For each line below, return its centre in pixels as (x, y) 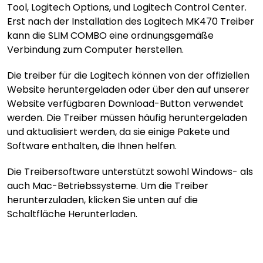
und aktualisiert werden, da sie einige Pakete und (118, 132)
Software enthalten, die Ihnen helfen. (92, 146)
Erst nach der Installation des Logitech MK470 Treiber (131, 21)
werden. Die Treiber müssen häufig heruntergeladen (127, 118)
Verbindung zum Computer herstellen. (95, 50)
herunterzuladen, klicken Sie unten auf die (102, 200)
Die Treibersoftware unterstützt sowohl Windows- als (130, 172)
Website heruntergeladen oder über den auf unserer (128, 90)
